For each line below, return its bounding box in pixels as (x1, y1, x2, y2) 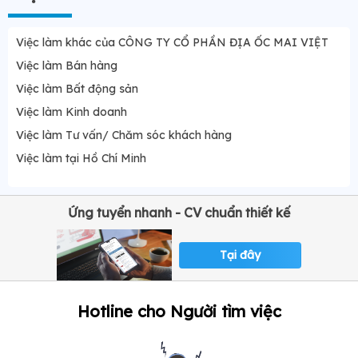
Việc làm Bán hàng (16, 58, 117, 74)
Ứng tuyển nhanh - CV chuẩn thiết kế (68, 205, 290, 221)
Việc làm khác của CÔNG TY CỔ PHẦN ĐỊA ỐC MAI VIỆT (16, 35, 328, 50)
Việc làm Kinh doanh (16, 105, 127, 120)
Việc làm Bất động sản (16, 82, 138, 97)
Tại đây (220, 247, 261, 262)
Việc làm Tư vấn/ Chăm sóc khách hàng (16, 128, 232, 143)
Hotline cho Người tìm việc (77, 301, 281, 322)
